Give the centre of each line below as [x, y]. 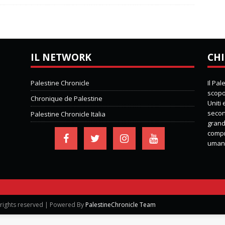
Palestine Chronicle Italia [68, 114]
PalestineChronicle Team [121, 205]
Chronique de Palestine [66, 99]
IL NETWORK [61, 57]
